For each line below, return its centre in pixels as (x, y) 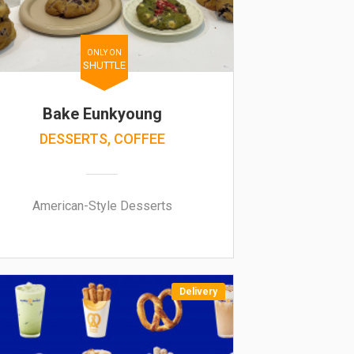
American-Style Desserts (102, 206)
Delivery (198, 292)
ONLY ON (104, 53)
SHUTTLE (104, 65)
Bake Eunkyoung (102, 114)
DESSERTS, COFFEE (102, 139)
